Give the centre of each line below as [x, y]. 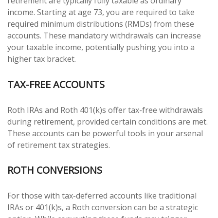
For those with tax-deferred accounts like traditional [102, 195]
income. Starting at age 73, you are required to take [101, 12]
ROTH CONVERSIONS [55, 170]
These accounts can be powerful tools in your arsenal [105, 133]
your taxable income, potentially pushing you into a [101, 47]
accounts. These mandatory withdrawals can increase [104, 36]
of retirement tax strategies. [59, 145]
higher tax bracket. [42, 59]
